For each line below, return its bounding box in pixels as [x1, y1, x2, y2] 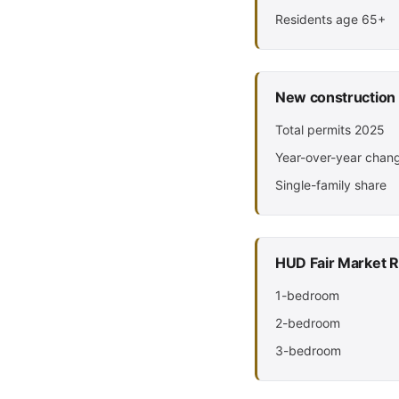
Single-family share [275, 177, 387, 192]
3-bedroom [275, 343, 341, 358]
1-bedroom [275, 288, 339, 303]
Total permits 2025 [275, 122, 385, 137]
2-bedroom [275, 315, 340, 330]
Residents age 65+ [275, 12, 386, 27]
